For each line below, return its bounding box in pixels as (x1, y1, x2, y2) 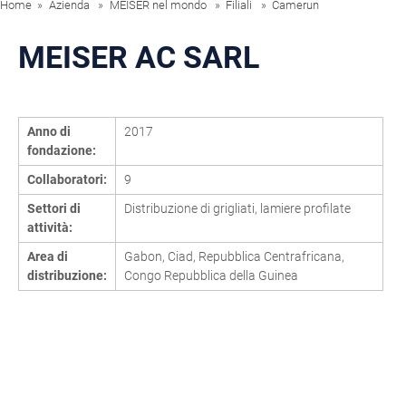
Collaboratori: (26, 172, 107, 188)
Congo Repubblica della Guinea (123, 268, 298, 284)
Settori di (26, 201, 81, 217)
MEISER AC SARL (18, 40, 259, 75)
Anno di (26, 124, 71, 140)
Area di (26, 249, 68, 265)
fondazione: (26, 143, 96, 159)
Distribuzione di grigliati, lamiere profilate (123, 201, 351, 217)
